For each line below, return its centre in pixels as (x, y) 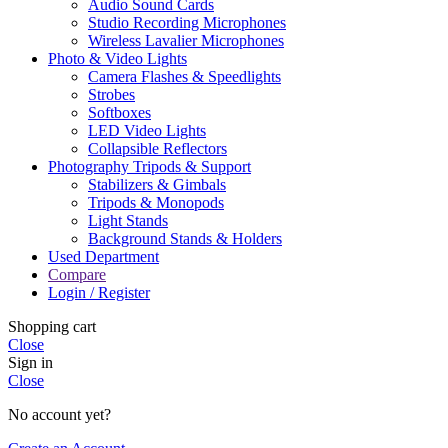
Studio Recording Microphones (187, 22)
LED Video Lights (147, 130)
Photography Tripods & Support (149, 166)
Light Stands (128, 220)
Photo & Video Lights (117, 58)
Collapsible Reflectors (157, 148)
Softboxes (119, 112)
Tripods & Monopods (156, 202)
